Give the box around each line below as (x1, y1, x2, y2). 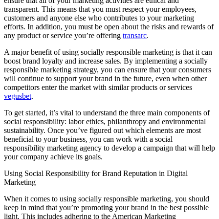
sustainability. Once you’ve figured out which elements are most (4, 126, 201, 134)
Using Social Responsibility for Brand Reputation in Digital (4, 169, 188, 177)
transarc (123, 31, 147, 40)
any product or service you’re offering (4, 31, 123, 40)
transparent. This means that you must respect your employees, (4, 4, 197, 13)
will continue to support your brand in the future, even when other (4, 74, 207, 83)
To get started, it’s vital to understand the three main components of (4, 108, 210, 117)
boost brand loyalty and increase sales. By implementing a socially (4, 56, 208, 65)
